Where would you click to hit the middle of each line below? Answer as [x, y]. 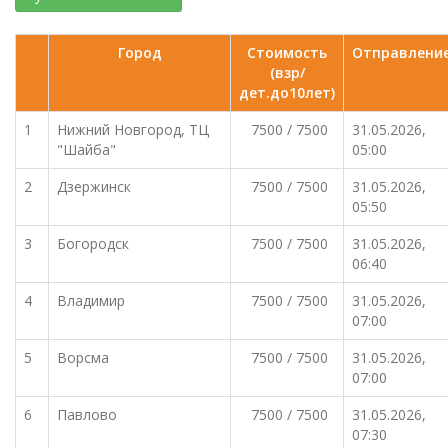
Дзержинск [94, 186]
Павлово [87, 414]
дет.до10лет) [287, 92]
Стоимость [287, 52]
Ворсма [83, 357]
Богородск [93, 243]
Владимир [91, 300]
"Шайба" [86, 149]
